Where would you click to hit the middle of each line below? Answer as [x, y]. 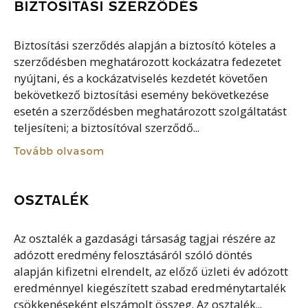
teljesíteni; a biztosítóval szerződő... [107, 128]
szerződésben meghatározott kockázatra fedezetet [148, 62]
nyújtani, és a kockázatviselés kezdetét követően [141, 78]
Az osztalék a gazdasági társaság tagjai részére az [145, 239]
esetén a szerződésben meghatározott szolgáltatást [151, 111]
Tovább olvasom [59, 151]
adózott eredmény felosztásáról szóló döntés [133, 255]
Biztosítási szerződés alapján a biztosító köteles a [145, 45]
